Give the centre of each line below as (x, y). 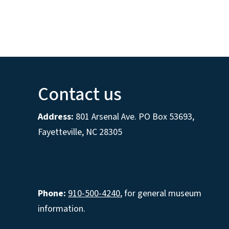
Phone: (52, 194)
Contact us (80, 95)
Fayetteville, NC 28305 (80, 132)
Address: (56, 117)
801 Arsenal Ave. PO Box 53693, (134, 117)
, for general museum (161, 194)
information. (62, 209)
